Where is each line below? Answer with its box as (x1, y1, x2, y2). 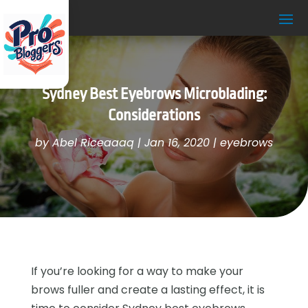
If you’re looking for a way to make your (30, 263, 243, 279)
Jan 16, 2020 (144, 134, 210, 151)
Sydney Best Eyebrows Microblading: (41, 85, 267, 103)
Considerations (108, 106, 200, 124)
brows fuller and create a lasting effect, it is (30, 281, 265, 298)
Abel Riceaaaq (52, 134, 134, 151)
